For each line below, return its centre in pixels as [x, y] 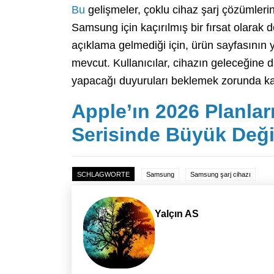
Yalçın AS [177, 213]
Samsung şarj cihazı [220, 174]
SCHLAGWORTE [103, 174]
